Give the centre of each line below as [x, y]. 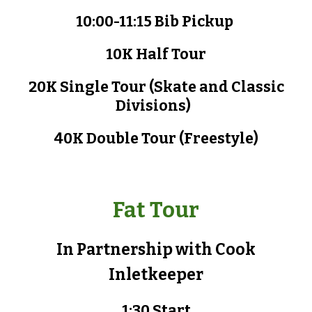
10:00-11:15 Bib [129, 22]
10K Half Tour [156, 54]
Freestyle [218, 139]
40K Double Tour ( [119, 139]
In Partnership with [136, 250]
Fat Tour [156, 210]
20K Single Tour [87, 87]
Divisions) [156, 106]
